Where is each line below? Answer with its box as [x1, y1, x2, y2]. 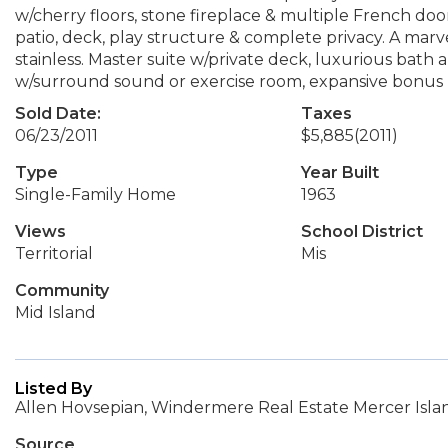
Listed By [15, 379, 92, 398]
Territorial [15, 244, 93, 263]
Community [15, 281, 109, 300]
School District [300, 222, 423, 241]
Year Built [300, 163, 379, 182]
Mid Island [15, 303, 96, 322]
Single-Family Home [15, 185, 176, 204]
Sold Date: [15, 104, 101, 123]
